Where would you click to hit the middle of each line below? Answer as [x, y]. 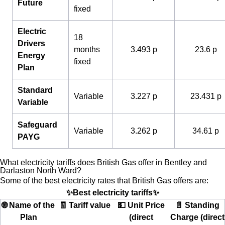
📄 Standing [197, 205]
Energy [31, 55]
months [87, 49]
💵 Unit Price [141, 205]
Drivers [31, 43]
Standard [35, 90]
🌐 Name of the [28, 205]
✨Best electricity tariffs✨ [113, 193]
